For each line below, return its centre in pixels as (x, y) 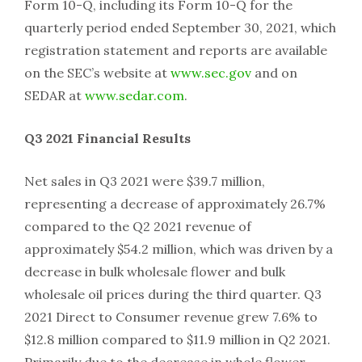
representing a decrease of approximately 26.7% (175, 203)
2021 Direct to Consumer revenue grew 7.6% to (171, 316)
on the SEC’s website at (97, 72)
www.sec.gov (211, 72)
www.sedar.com (135, 95)
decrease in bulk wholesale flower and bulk (155, 271)
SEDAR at (55, 95)
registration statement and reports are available (176, 50)
